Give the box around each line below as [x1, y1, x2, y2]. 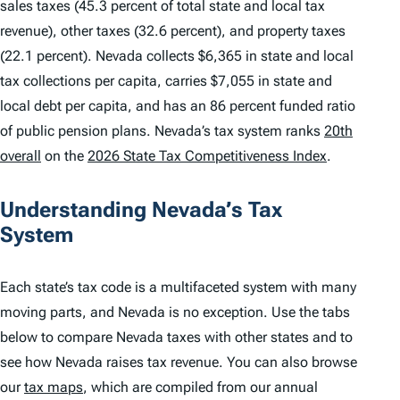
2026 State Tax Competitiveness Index [87, 146, 327, 164]
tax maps [24, 379, 83, 396]
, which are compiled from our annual [83, 379, 318, 396]
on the [41, 146, 87, 164]
